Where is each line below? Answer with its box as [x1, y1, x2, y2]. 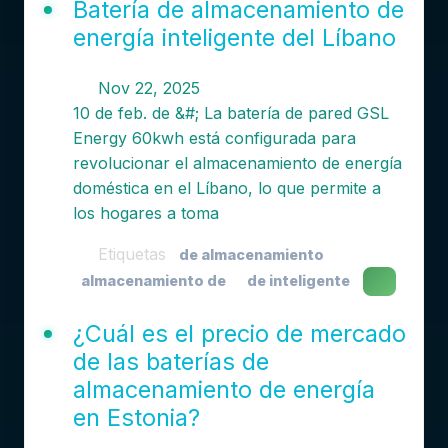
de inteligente [246, 271, 350, 289]
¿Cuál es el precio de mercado [72, 319, 406, 348]
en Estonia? [72, 403, 200, 432]
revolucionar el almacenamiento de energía [72, 153, 402, 173]
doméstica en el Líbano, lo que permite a [72, 178, 381, 198]
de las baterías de [72, 347, 269, 376]
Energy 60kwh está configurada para [72, 128, 356, 148]
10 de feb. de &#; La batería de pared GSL [72, 103, 389, 123]
